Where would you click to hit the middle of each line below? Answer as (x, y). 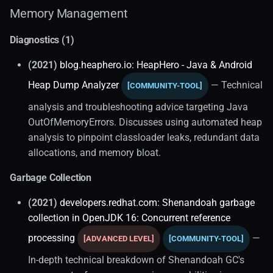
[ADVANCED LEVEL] (119, 238)
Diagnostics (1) (42, 40)
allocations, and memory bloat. (94, 152)
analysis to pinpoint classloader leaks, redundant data (144, 137)
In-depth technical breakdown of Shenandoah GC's (136, 260)
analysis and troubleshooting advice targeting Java (138, 107)
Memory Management (69, 13)
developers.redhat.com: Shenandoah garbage (157, 202)
